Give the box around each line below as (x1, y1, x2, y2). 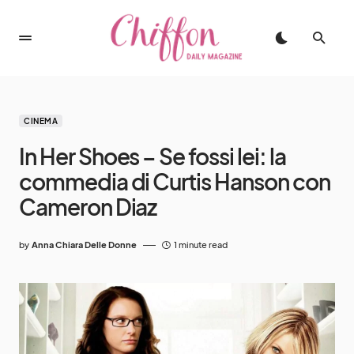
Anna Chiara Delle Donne (32, 239, 137, 250)
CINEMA (24, 116, 58, 126)
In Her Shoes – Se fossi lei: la (19, 142, 286, 170)
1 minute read (174, 239, 228, 250)
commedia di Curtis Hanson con (19, 168, 330, 195)
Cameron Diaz (19, 193, 157, 220)
